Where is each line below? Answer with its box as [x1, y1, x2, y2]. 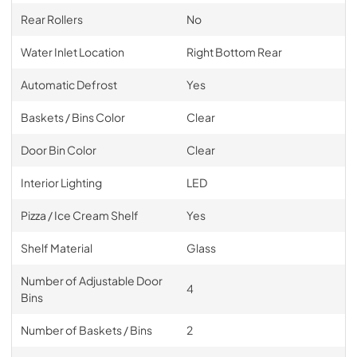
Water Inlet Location [20, 45, 124, 59]
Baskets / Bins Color [20, 110, 125, 124]
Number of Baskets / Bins [20, 323, 152, 337]
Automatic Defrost [20, 77, 117, 92]
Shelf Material [20, 241, 92, 255]
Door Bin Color [20, 143, 96, 157]
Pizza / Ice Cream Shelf [20, 208, 139, 222]
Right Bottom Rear [186, 45, 282, 59]
